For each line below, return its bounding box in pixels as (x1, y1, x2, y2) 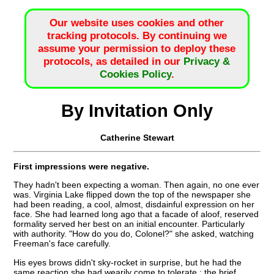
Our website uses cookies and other (50, 17, 224, 29)
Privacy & (183, 55, 231, 68)
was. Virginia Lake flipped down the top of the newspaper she (13, 190, 251, 200)
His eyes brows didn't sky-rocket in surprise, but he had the (13, 257, 242, 267)
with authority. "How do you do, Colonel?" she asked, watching (13, 229, 254, 239)
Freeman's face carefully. (13, 239, 111, 249)
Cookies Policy (99, 68, 171, 81)
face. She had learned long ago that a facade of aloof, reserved (13, 209, 259, 220)
